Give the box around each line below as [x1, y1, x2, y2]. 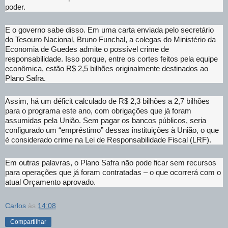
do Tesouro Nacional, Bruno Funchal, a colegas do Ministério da [5, 35, 216, 44]
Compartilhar [10, 218, 46, 226]
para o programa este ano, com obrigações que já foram [5, 106, 191, 116]
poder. [5, 3, 25, 12]
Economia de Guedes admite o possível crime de [5, 45, 169, 54]
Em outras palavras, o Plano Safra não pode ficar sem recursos [5, 158, 216, 167]
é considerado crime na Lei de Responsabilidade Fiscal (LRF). [5, 135, 211, 145]
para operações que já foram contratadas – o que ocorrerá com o [5, 168, 221, 177]
